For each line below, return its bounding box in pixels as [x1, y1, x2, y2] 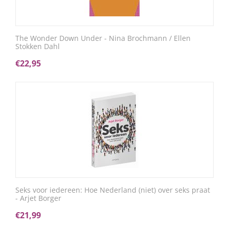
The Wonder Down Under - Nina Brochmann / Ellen [15, 33, 191, 43]
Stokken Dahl [15, 41, 60, 51]
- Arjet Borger [15, 193, 61, 203]
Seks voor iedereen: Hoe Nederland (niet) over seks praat [15, 185, 210, 195]
